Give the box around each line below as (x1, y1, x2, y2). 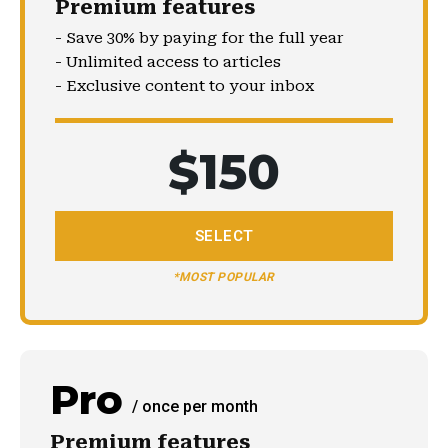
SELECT (194, 227, 254, 245)
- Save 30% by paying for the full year (55, 29, 344, 47)
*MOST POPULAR (173, 270, 275, 284)
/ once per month (132, 397, 258, 416)
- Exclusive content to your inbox (55, 77, 314, 95)
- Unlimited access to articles (55, 53, 281, 71)
